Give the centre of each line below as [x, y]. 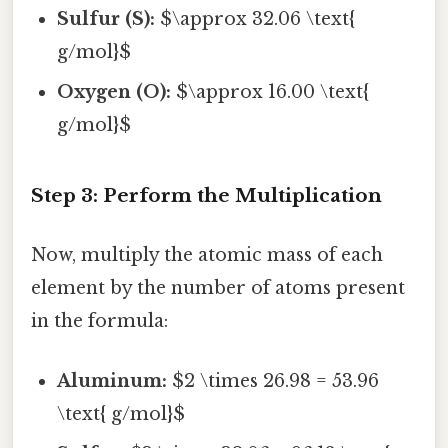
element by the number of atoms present [218, 288]
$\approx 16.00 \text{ [270, 92]
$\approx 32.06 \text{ [255, 19]
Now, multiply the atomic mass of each [207, 255]
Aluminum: [112, 380]
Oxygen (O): [114, 92]
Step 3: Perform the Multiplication [206, 196]
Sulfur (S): [106, 19]
